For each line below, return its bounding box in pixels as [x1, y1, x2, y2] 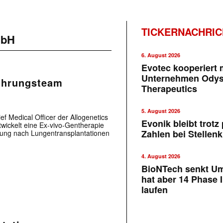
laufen [141, 183, 168, 196]
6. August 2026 [141, 51, 181, 59]
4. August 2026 [141, 152, 181, 160]
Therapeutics [141, 82, 198, 95]
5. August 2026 [141, 107, 181, 114]
